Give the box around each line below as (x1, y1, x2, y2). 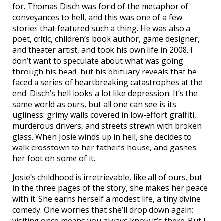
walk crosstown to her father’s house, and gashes (12, 142, 196, 153)
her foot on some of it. (12, 152, 95, 164)
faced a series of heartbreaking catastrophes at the (12, 76, 203, 88)
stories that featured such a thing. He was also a (12, 22, 190, 34)
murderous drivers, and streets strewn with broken (12, 120, 202, 131)
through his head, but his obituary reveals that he (12, 66, 197, 77)
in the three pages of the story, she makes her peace (12, 182, 208, 193)
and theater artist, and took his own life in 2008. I (12, 44, 193, 55)
